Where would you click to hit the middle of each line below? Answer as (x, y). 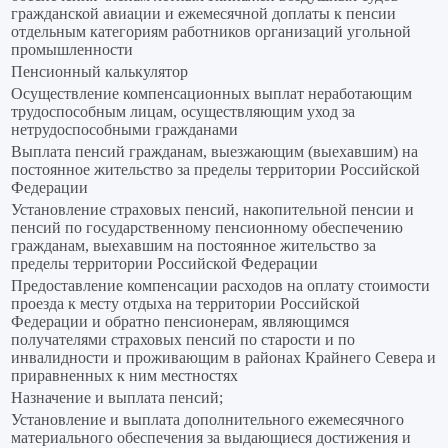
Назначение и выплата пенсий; (117, 398)
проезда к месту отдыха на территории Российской (185, 304)
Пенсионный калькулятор (99, 72)
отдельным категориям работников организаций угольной (211, 32)
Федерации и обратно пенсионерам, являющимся (180, 322)
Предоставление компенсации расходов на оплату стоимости (220, 286)
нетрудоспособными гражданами (124, 130)
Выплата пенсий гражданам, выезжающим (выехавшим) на (214, 152)
